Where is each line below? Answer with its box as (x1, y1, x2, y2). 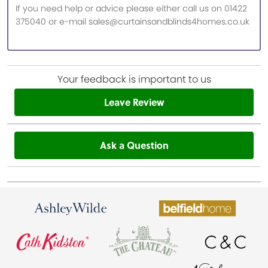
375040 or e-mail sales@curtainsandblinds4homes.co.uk (16, 16, 249, 28)
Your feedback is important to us (57, 72, 211, 87)
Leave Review (104, 95, 164, 109)
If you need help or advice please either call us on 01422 (16, 2, 247, 15)
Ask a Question (99, 138, 169, 153)
